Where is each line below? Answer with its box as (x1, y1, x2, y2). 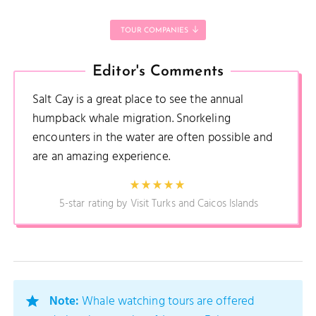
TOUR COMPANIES (120, 26, 188, 35)
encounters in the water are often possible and (32, 128, 272, 147)
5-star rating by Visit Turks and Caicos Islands (59, 195, 259, 213)
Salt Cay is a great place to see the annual (32, 90, 244, 109)
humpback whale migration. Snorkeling (32, 109, 231, 128)
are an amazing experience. (32, 147, 170, 166)
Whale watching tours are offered (82, 292, 255, 312)
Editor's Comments (92, 63, 224, 79)
